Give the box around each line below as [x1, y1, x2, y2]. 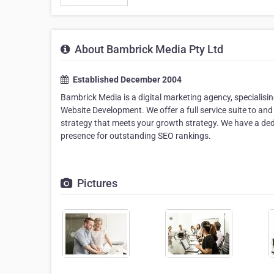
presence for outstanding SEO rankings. [61, 131, 211, 141]
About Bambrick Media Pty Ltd [72, 43, 223, 56]
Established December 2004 [71, 75, 182, 84]
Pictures [75, 177, 117, 190]
